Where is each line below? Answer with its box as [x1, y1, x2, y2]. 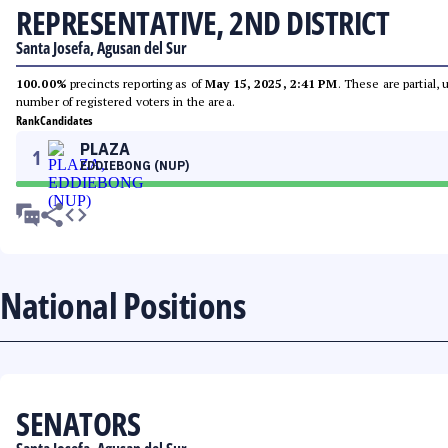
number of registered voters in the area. [16, 94, 235, 109]
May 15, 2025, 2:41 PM [205, 76, 338, 91]
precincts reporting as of [66, 76, 206, 91]
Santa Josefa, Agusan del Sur [16, 37, 187, 59]
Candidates [40, 112, 92, 129]
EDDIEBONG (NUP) [80, 158, 189, 173]
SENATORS [16, 402, 140, 445]
